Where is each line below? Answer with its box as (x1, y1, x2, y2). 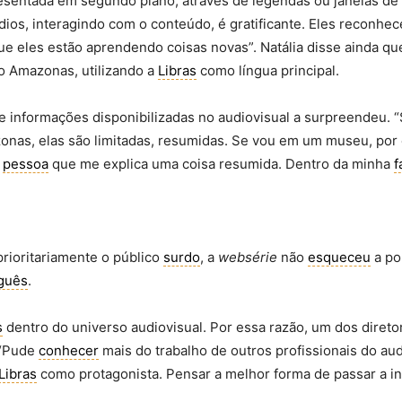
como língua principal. (197, 62, 339, 79)
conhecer (39, 342, 99, 359)
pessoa (3, 155, 48, 172)
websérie (218, 249, 277, 266)
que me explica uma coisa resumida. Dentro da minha (48, 155, 394, 172)
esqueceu (308, 249, 371, 266)
